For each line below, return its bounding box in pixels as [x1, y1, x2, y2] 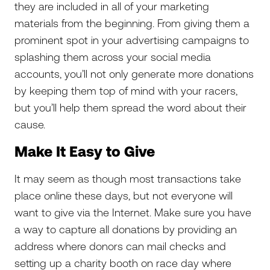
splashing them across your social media [14, 51, 211, 63]
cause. [14, 118, 51, 131]
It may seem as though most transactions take [14, 172, 241, 185]
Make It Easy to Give [14, 143, 162, 160]
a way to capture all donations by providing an [14, 223, 237, 236]
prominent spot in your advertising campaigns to [14, 34, 249, 46]
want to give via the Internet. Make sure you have [14, 206, 251, 219]
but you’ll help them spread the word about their [14, 101, 246, 114]
